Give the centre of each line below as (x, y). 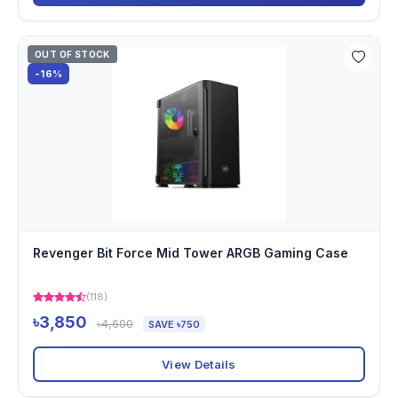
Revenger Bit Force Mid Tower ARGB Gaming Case (191, 253)
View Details (199, 364)
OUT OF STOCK (72, 54)
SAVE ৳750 (174, 324)
